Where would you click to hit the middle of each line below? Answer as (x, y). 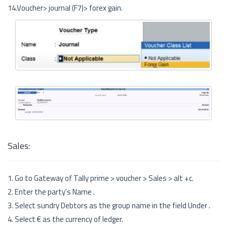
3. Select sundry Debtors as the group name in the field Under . (109, 206)
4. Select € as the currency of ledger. (65, 219)
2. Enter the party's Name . (51, 192)
